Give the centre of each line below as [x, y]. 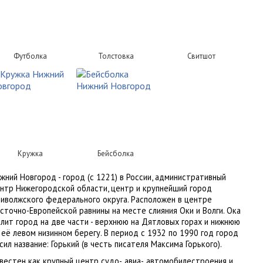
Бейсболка [116, 154]
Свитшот [201, 56]
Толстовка [116, 56]
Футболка [30, 56]
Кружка [30, 154]
